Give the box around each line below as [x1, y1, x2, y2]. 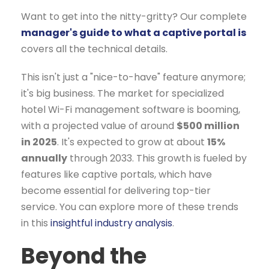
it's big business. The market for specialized [21, 86, 224, 101]
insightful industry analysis [50, 216, 172, 231]
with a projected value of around [21, 119, 177, 133]
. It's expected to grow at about [57, 135, 207, 150]
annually [21, 151, 67, 166]
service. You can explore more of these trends [21, 200, 238, 214]
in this [21, 216, 50, 231]
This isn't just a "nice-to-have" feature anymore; [21, 70, 246, 85]
